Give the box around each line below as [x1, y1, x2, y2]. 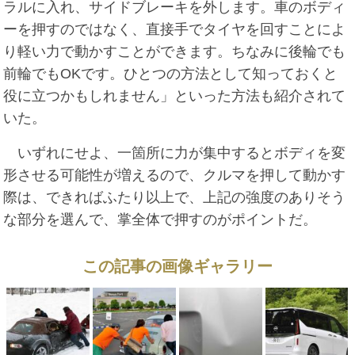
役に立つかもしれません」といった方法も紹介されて [3, 88, 346, 105]
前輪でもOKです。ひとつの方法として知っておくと [3, 66, 338, 82]
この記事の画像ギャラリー [82, 258, 273, 276]
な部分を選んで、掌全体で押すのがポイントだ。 [3, 212, 318, 228]
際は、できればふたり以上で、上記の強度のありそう [3, 189, 346, 206]
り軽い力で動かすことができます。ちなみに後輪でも [3, 44, 346, 60]
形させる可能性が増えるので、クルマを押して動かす [3, 167, 346, 184]
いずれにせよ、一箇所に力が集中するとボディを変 [3, 145, 346, 162]
